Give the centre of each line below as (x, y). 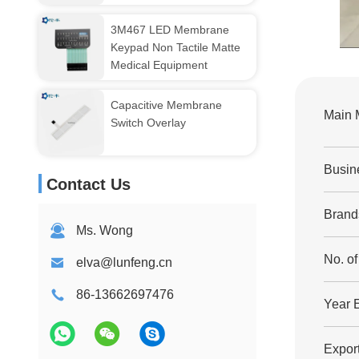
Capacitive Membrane (166, 105)
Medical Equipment (159, 65)
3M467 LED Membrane (170, 30)
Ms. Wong (105, 230)
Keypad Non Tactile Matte (175, 47)
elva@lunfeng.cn (124, 262)
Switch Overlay (148, 123)
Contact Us (89, 184)
